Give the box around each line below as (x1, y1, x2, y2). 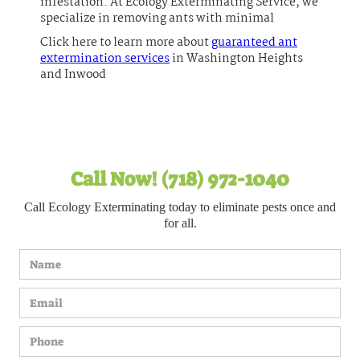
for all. (163, 215, 197, 230)
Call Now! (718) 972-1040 (71, 166, 289, 192)
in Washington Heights (170, 48, 303, 68)
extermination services (40, 48, 170, 68)
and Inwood (40, 64, 106, 84)
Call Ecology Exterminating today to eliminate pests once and (24, 199, 336, 214)
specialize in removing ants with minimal (40, 8, 274, 28)
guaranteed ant (211, 32, 297, 52)
